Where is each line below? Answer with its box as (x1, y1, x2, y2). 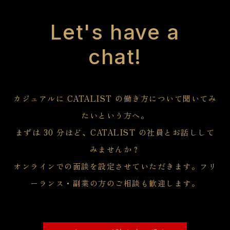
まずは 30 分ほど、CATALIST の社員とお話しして (15, 126, 215, 138)
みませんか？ (89, 143, 141, 155)
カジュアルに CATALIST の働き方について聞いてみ (13, 92, 217, 104)
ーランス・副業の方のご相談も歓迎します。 (30, 177, 200, 188)
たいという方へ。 (81, 109, 149, 121)
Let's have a (50, 19, 180, 45)
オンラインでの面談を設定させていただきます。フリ (13, 160, 217, 171)
